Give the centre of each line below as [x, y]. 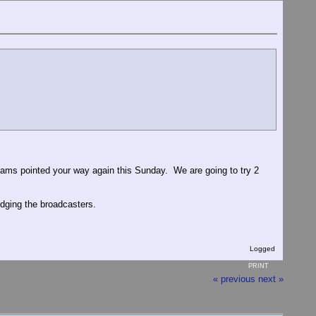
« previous [234, 279]
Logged [261, 248]
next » [271, 279]
